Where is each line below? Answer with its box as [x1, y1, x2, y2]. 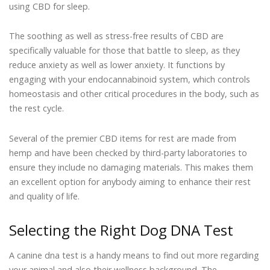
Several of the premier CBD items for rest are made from [9, 132, 236, 144]
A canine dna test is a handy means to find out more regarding [9, 249, 259, 261]
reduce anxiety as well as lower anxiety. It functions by [9, 59, 225, 71]
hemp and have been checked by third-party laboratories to [9, 146, 247, 159]
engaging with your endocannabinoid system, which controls [9, 74, 250, 86]
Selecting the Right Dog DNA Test [9, 219, 233, 240]
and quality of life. [9, 190, 80, 202]
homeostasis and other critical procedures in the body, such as [9, 88, 259, 100]
